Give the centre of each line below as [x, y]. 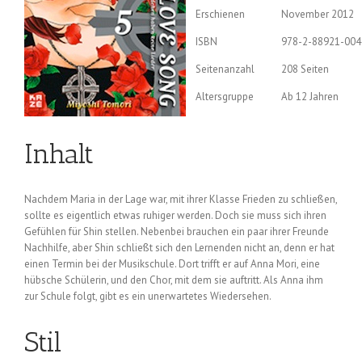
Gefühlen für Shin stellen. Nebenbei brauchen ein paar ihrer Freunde [177, 232]
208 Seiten [305, 69]
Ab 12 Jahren [310, 96]
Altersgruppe [225, 96]
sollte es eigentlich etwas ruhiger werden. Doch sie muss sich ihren [175, 216]
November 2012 [318, 14]
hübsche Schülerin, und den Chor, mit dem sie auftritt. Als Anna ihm [174, 280]
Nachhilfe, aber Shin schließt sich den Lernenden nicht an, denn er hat [179, 248]
